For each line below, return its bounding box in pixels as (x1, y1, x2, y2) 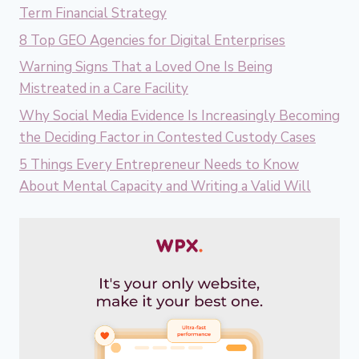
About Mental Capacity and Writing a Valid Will (19, 177, 311, 196)
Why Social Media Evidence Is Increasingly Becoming (19, 107, 340, 126)
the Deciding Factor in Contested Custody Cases (19, 128, 316, 147)
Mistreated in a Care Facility (19, 79, 188, 99)
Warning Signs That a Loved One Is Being (19, 58, 272, 77)
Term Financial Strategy (19, 3, 167, 22)
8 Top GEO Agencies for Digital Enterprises (19, 30, 285, 50)
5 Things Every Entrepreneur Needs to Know (19, 155, 299, 175)
